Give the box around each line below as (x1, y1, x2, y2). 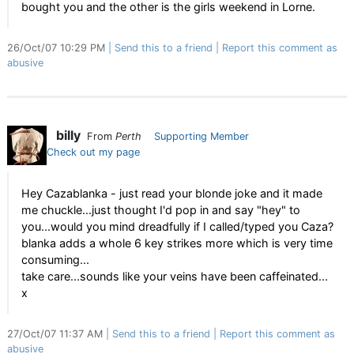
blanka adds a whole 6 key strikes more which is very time (21, 236, 333, 250)
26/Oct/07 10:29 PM (7, 42, 108, 54)
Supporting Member (154, 130, 249, 142)
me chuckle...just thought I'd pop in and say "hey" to (21, 203, 300, 217)
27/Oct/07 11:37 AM (7, 328, 106, 340)
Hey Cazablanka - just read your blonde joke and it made (21, 186, 322, 200)
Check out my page (47, 146, 140, 158)
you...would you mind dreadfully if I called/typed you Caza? (21, 220, 333, 233)
